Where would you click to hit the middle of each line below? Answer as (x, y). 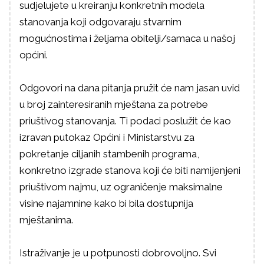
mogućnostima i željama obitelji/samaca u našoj (127, 38)
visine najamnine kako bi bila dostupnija (106, 203)
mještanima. (46, 220)
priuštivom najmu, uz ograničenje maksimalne (121, 187)
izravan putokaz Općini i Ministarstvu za (107, 137)
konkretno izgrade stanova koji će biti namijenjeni (130, 170)
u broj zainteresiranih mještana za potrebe (114, 104)
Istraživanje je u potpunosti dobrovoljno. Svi (118, 253)
